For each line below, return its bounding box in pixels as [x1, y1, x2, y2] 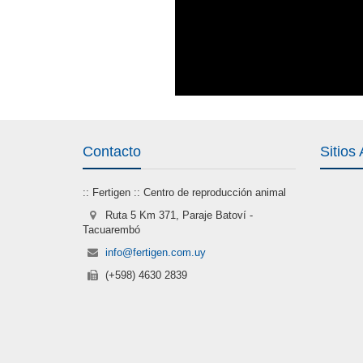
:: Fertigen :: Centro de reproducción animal [83, 186, 286, 199]
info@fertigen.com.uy [105, 246, 206, 259]
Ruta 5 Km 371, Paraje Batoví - [102, 209, 253, 222]
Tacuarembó [83, 224, 140, 237]
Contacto [83, 143, 141, 160]
